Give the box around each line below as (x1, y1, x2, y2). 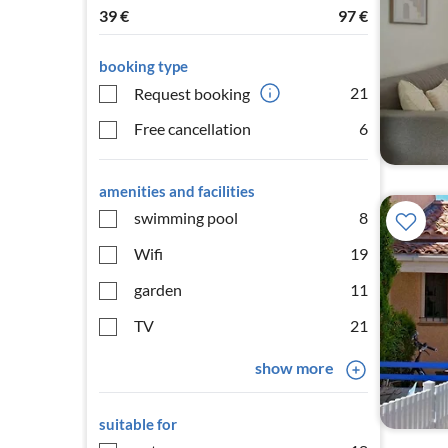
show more (254, 358, 334, 377)
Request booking (134, 83, 250, 103)
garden (134, 280, 182, 299)
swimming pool (134, 208, 238, 227)
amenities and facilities (99, 182, 255, 200)
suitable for (99, 415, 177, 433)
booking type (99, 57, 188, 75)
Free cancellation (134, 119, 251, 138)
